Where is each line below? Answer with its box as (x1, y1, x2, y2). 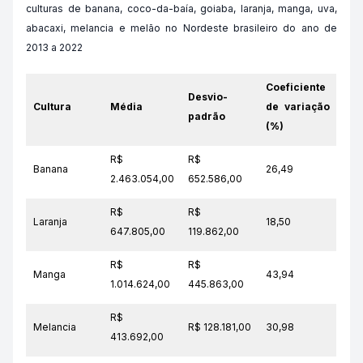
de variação (266, 100, 330, 113)
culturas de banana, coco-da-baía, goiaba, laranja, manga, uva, (26, 2, 337, 15)
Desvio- (188, 91, 228, 103)
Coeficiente (266, 81, 326, 93)
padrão (188, 110, 225, 122)
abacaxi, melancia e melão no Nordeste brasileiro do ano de (26, 22, 337, 34)
